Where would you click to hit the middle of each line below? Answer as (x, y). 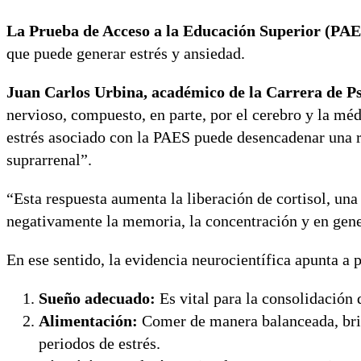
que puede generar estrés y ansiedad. (126, 54)
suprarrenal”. (49, 160)
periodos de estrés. (100, 344)
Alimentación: (88, 321)
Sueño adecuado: (97, 299)
